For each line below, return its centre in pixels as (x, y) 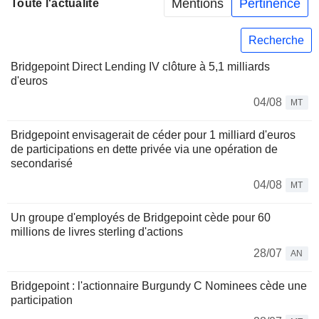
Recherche (276, 40)
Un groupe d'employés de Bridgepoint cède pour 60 (141, 218)
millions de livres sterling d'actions (97, 232)
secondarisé (42, 164)
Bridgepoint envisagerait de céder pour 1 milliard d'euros (153, 135)
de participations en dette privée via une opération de (144, 150)
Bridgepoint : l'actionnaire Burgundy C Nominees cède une (159, 286)
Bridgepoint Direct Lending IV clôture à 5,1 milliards (140, 67)
